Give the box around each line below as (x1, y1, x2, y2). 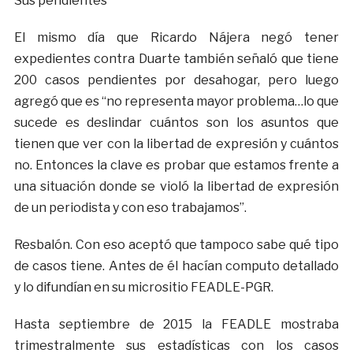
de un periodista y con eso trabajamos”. (13, 200, 247, 216)
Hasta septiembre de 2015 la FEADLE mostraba (13, 317, 340, 333)
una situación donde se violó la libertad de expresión (13, 179, 340, 195)
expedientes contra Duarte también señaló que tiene (13, 51, 340, 67)
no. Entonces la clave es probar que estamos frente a (13, 158, 340, 173)
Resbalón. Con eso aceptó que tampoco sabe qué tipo (13, 237, 340, 253)
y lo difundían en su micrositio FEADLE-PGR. (13, 280, 273, 295)
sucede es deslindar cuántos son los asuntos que (13, 115, 340, 131)
